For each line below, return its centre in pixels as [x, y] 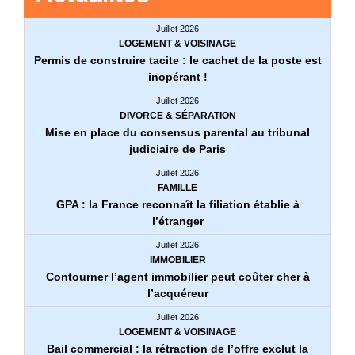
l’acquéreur [177, 293]
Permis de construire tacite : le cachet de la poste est [177, 60]
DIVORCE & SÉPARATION [177, 115]
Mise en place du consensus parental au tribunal [177, 132]
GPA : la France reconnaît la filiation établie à [177, 204]
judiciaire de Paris [177, 149]
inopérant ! [177, 76]
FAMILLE [177, 187]
